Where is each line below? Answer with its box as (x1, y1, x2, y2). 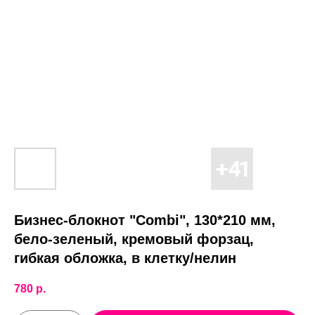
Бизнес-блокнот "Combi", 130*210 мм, (14, 212, 276, 228)
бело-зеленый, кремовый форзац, (14, 231, 254, 247)
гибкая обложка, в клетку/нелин (14, 250, 236, 266)
